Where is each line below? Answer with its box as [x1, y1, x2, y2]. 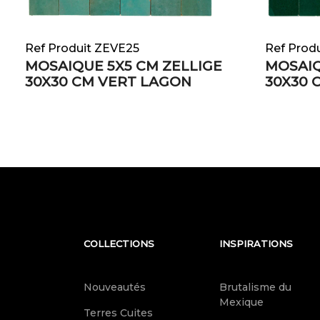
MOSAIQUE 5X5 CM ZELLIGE [25, 58, 222, 74]
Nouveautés [84, 281, 146, 294]
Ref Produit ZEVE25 [25, 41, 139, 55]
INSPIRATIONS [219, 238, 293, 249]
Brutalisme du [219, 281, 291, 294]
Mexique [219, 296, 264, 309]
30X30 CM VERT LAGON [25, 74, 191, 90]
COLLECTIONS [84, 238, 154, 249]
